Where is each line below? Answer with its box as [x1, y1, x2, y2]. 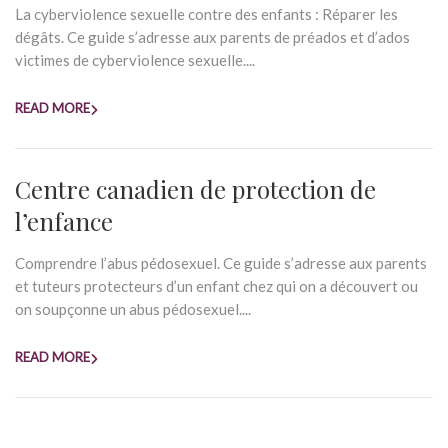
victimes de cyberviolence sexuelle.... [15, 51, 255, 69]
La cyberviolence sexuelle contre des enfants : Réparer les [15, 5, 398, 23]
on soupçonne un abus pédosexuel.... [15, 300, 251, 318]
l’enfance [15, 205, 113, 237]
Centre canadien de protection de [15, 173, 376, 205]
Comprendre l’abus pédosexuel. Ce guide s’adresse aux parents [15, 254, 427, 272]
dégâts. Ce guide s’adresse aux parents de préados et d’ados [15, 28, 410, 46]
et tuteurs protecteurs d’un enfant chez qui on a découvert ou [15, 277, 418, 295]
